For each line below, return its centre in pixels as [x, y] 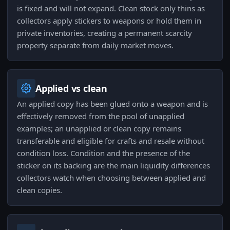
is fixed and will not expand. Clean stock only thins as [111, 8]
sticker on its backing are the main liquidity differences [113, 166]
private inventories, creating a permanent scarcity [104, 33]
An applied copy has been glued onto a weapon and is [112, 104]
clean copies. [40, 190]
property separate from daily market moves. [95, 45]
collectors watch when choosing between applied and [111, 178]
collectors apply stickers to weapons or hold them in [109, 21]
